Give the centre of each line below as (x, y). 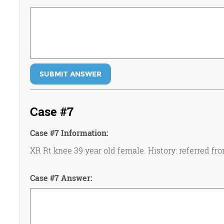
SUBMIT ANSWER (70, 74)
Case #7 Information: (69, 133)
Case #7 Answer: (61, 178)
